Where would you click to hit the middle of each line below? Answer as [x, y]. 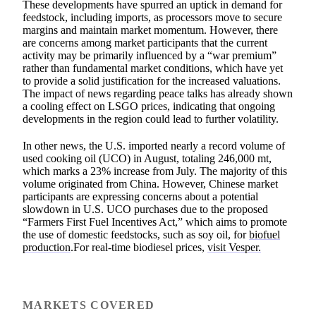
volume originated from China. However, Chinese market [150, 183]
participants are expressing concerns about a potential [140, 196]
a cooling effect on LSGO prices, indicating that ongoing [149, 106]
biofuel [265, 234]
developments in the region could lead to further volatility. [151, 119]
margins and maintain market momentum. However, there [150, 30]
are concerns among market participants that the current [145, 42]
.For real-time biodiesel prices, [139, 247]
